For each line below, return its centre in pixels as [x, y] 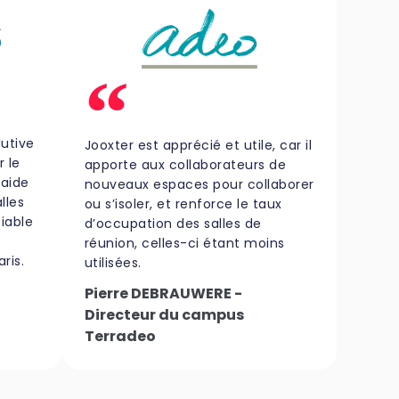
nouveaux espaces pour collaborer [199, 184]
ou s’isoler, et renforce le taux [183, 204]
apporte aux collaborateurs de [185, 164]
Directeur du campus [164, 314]
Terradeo [120, 336]
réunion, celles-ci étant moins [184, 243]
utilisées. [113, 262]
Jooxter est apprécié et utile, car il [198, 145]
